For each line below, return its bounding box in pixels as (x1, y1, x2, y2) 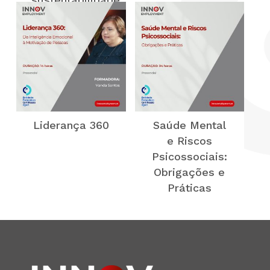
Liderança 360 (33, 118, 109, 131)
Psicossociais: (151, 149, 227, 163)
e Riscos (166, 134, 212, 147)
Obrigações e (154, 165, 225, 178)
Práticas (167, 181, 212, 194)
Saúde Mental (152, 118, 226, 131)
